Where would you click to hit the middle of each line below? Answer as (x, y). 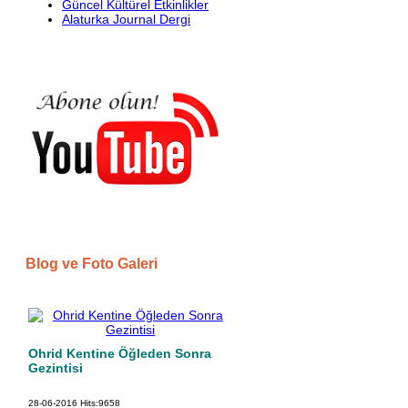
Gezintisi (56, 368)
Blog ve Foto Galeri (92, 264)
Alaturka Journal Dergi (126, 20)
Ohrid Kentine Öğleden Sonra (120, 354)
